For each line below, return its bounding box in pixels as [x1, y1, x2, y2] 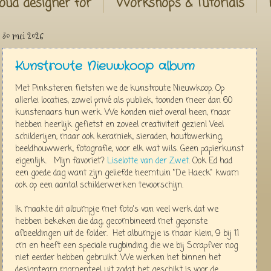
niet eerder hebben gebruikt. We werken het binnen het [15, 251, 221, 264]
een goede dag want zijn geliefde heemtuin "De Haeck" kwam [15, 166, 239, 180]
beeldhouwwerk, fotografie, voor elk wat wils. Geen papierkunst [15, 142, 244, 155]
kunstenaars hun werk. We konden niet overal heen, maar [15, 106, 230, 119]
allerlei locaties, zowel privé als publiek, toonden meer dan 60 [15, 94, 232, 107]
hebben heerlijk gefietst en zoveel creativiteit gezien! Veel [15, 118, 224, 131]
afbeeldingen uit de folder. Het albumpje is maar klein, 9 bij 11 [15, 227, 239, 240]
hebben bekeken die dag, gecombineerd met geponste [15, 215, 207, 228]
